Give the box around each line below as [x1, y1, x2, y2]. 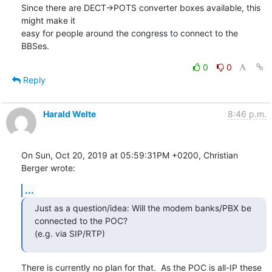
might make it [21, 15, 78, 25]
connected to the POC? [34, 215, 127, 226]
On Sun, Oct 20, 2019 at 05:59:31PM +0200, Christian [21, 149, 238, 160]
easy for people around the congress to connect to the [21, 27, 238, 38]
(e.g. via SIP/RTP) [34, 228, 105, 239]
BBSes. [21, 40, 49, 51]
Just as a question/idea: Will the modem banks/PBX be [34, 202, 251, 213]
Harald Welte [42, 108, 96, 119]
